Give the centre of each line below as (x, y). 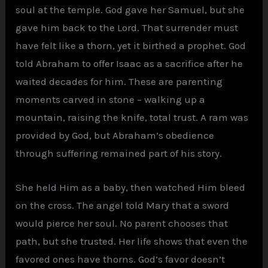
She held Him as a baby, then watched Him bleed (131, 187)
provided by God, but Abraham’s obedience (115, 135)
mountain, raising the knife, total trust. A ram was (132, 117)
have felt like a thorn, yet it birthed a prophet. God (131, 45)
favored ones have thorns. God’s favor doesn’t (121, 259)
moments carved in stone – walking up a (111, 99)
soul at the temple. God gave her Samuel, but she (130, 9)
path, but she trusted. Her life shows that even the (132, 241)
